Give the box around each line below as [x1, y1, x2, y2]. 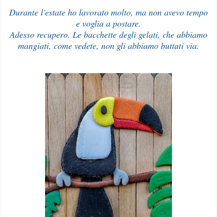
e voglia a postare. [76, 17, 141, 29]
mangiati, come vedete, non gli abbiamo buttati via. [18, 39, 199, 51]
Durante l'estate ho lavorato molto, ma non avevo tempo [9, 6, 208, 18]
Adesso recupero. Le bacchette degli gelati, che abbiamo [10, 28, 207, 40]
